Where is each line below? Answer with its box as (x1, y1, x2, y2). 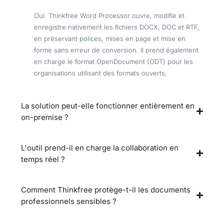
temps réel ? (21, 154, 65, 164)
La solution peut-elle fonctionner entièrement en (21, 100, 194, 110)
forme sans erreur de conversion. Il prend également (34, 45, 198, 54)
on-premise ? (21, 112, 68, 122)
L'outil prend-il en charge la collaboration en (21, 142, 178, 152)
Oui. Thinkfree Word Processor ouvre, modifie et (34, 11, 184, 19)
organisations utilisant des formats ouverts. (34, 68, 167, 77)
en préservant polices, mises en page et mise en (34, 34, 185, 42)
